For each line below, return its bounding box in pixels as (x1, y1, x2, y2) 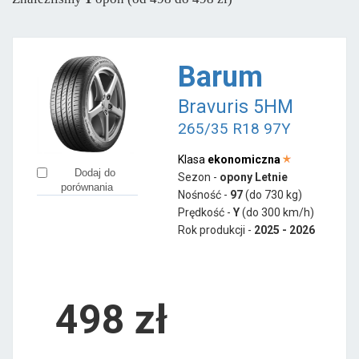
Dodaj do (74, 167, 115, 179)
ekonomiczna (207, 152, 280, 166)
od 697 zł (95, 2, 131, 12)
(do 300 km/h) (241, 205, 314, 219)
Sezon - (177, 170, 220, 184)
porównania (61, 181, 114, 194)
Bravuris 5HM (177, 95, 293, 118)
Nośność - (177, 188, 230, 201)
